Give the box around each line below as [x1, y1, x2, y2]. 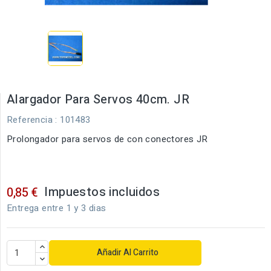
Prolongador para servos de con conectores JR [7, 132, 208, 146]
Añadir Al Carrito [96, 246, 158, 259]
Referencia [7, 113, 53, 126]
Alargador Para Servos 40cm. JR [7, 91, 189, 108]
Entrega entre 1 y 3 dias [7, 201, 106, 215]
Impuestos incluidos [44, 183, 160, 201]
